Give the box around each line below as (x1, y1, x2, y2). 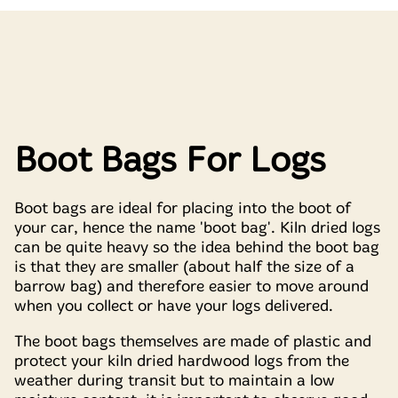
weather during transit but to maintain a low (14, 370, 335, 391)
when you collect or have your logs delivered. (14, 295, 333, 315)
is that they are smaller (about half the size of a (14, 256, 354, 276)
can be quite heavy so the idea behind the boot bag (14, 236, 379, 257)
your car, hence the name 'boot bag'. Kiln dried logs (14, 217, 380, 237)
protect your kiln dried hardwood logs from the (14, 351, 349, 371)
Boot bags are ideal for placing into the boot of (14, 197, 351, 218)
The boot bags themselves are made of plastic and (14, 331, 371, 352)
